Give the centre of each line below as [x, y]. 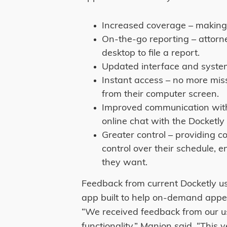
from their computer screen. [161, 94]
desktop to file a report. [152, 53]
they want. [125, 163]
